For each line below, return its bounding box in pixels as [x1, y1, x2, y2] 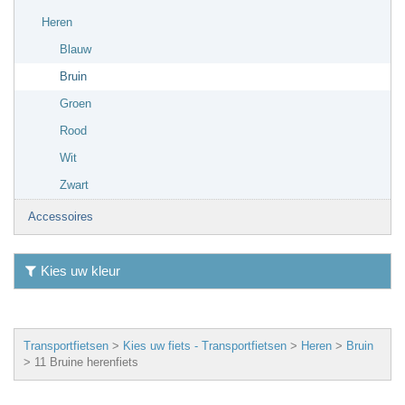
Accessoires [28, 209, 93, 223]
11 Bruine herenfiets [34, 354, 138, 369]
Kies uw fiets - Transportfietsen [123, 338, 287, 353]
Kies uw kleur [41, 262, 120, 278]
